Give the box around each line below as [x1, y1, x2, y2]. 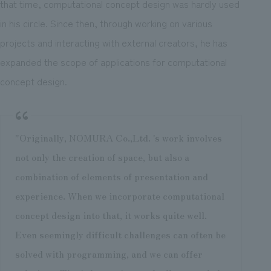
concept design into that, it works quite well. [15, 207, 207, 222]
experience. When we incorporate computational [15, 188, 224, 203]
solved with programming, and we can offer [15, 246, 203, 261]
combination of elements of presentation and [15, 168, 208, 183]
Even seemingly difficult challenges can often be [15, 226, 226, 241]
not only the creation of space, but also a [15, 149, 189, 164]
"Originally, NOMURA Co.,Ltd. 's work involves [15, 129, 222, 145]
